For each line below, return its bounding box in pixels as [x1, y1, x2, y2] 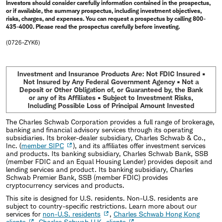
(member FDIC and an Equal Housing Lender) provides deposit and [6, 157, 212, 166]
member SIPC [21, 141, 64, 150]
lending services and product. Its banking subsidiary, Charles [6, 165, 193, 173]
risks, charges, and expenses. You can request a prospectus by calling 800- [6, 15, 206, 22]
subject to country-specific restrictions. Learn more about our [6, 202, 197, 210]
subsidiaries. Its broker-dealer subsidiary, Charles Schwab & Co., [6, 133, 206, 142]
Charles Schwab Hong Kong [113, 210, 200, 218]
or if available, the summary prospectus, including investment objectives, [6, 7, 202, 14]
